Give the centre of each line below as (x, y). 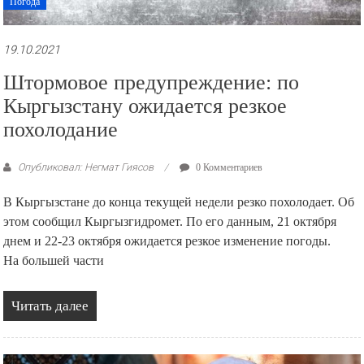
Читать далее (50, 306)
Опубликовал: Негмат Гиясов (86, 167)
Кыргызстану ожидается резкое (145, 106)
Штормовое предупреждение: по (152, 83)
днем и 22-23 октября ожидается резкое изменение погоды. (167, 241)
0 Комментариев (228, 168)
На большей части (54, 261)
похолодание (61, 130)
